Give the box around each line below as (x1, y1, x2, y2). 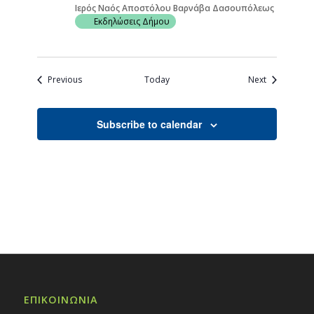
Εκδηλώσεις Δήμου (94, 15, 170, 27)
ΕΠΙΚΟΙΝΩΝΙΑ (23, 293, 97, 307)
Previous (48, 74, 83, 86)
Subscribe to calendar (96, 117, 202, 131)
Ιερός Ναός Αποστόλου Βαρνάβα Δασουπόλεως (75, 2, 275, 14)
